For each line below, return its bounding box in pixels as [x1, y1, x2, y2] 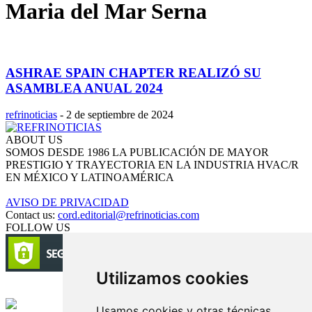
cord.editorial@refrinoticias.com [58, 209, 199, 221]
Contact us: [6, 209, 58, 221]
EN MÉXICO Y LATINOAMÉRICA [6, 171, 174, 184]
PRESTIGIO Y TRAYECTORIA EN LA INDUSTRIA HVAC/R [6, 159, 299, 171]
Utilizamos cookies [95, 268, 249, 288]
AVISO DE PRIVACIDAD [6, 196, 129, 209]
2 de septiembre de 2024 [66, 109, 173, 121]
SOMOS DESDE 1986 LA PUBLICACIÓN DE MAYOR [6, 146, 269, 159]
